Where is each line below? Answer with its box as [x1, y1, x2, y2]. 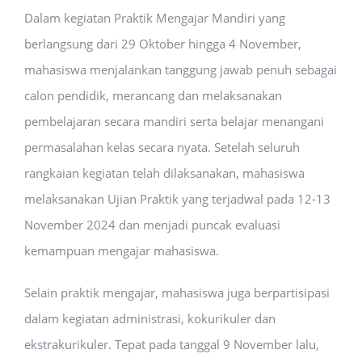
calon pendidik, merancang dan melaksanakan [24, 87, 282, 103]
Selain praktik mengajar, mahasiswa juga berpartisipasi [24, 284, 330, 301]
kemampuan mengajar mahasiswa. [24, 242, 219, 259]
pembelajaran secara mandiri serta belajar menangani [24, 113, 324, 129]
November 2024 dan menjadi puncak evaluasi [24, 217, 280, 233]
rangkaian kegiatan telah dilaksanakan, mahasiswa [24, 165, 305, 181]
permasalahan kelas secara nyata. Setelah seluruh [24, 139, 300, 155]
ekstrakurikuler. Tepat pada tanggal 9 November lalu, [24, 336, 319, 352]
